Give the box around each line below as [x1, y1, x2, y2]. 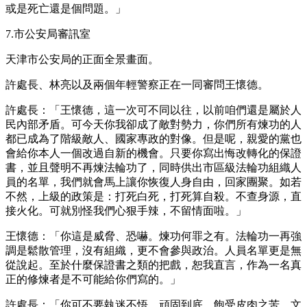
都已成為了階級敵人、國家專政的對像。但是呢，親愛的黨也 [5, 132, 302, 145]
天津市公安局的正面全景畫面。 [5, 53, 159, 65]
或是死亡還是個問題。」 [5, 2, 126, 14]
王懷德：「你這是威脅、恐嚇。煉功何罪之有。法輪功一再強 [5, 230, 302, 242]
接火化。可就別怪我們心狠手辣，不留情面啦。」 [5, 204, 247, 217]
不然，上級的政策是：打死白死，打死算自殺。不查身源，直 [5, 190, 302, 202]
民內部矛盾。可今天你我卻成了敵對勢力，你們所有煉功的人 [5, 118, 302, 130]
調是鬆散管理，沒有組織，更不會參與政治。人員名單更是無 [5, 244, 302, 256]
